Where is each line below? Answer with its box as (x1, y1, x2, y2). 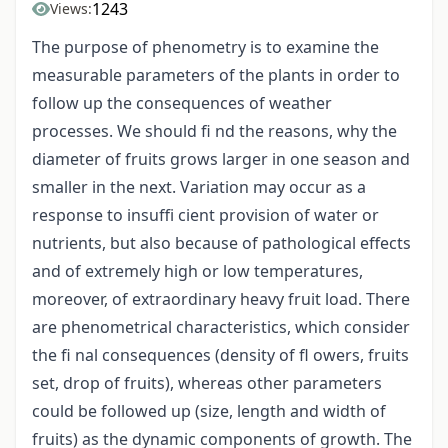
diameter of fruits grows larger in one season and (32, 148, 410, 171)
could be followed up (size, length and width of (32, 400, 386, 423)
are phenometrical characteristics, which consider (32, 316, 410, 339)
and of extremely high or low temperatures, (32, 260, 363, 283)
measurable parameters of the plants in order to (32, 64, 400, 87)
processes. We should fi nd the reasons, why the (32, 120, 397, 143)
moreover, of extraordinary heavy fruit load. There (32, 288, 410, 311)
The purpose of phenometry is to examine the (32, 36, 379, 59)
